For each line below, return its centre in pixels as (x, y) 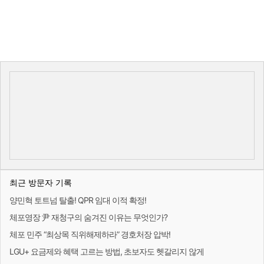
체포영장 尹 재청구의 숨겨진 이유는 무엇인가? (88, 217)
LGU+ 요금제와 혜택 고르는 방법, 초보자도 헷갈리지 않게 (107, 252)
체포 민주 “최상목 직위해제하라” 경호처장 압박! (90, 235)
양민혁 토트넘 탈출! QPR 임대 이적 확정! (78, 200)
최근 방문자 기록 (41, 183)
